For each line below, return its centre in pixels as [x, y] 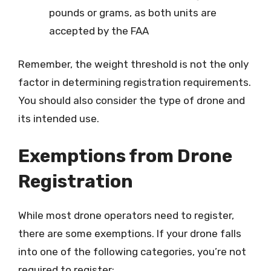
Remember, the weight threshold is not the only [133, 64]
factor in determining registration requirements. [135, 82]
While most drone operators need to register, [126, 215]
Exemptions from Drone [125, 156]
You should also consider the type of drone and [132, 100]
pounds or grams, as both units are [133, 12]
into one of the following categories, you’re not [132, 251]
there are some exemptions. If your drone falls [130, 233]
